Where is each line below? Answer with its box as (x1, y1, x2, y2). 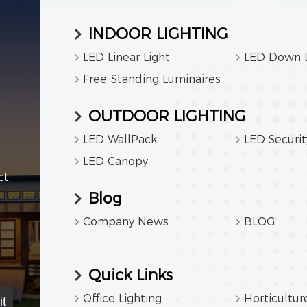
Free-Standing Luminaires (82, 73, 221, 86)
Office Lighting (82, 292, 162, 306)
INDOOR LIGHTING (88, 25, 228, 44)
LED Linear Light (82, 51, 170, 64)
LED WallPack (82, 133, 157, 147)
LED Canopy (82, 155, 148, 169)
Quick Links (88, 266, 173, 285)
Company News (82, 215, 169, 229)
